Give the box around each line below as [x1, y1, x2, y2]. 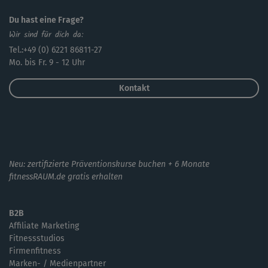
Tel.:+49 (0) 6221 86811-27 [9, 45, 102, 55]
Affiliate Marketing [9, 221, 79, 231]
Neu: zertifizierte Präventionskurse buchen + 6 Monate [9, 159, 209, 169]
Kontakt [118, 83, 150, 93]
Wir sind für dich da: [9, 28, 83, 41]
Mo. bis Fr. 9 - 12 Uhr [9, 57, 85, 68]
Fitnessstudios [9, 233, 65, 243]
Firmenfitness [9, 246, 61, 256]
